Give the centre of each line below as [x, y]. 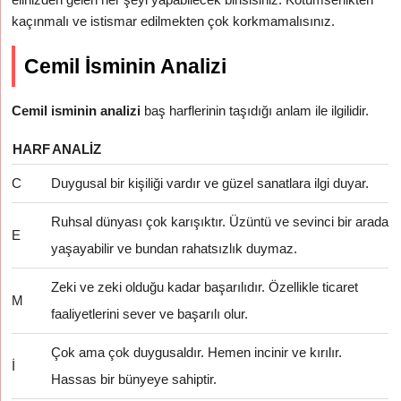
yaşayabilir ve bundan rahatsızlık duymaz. [175, 248]
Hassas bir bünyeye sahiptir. [134, 379]
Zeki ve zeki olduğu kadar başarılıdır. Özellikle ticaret [205, 287]
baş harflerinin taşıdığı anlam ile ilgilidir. [255, 111]
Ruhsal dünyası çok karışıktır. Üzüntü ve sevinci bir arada [220, 222]
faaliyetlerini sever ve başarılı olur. [150, 314]
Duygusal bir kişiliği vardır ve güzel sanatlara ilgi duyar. [210, 183]
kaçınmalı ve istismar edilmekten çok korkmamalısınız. [174, 21]
